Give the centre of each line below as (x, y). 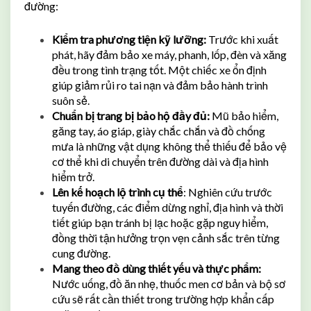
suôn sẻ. (71, 100)
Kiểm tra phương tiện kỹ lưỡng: (129, 39)
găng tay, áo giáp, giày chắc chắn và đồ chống (159, 131)
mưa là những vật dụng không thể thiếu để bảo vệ (169, 146)
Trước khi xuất (242, 39)
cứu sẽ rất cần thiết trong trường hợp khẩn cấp (163, 299)
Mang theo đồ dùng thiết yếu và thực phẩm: (157, 268)
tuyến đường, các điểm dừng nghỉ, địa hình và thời (168, 207)
